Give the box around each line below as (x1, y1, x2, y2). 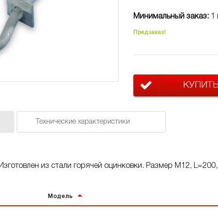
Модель (48, 194, 73, 199)
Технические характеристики (35, 119, 130, 125)
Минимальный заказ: (133, 13, 211, 20)
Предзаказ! (133, 28, 166, 36)
